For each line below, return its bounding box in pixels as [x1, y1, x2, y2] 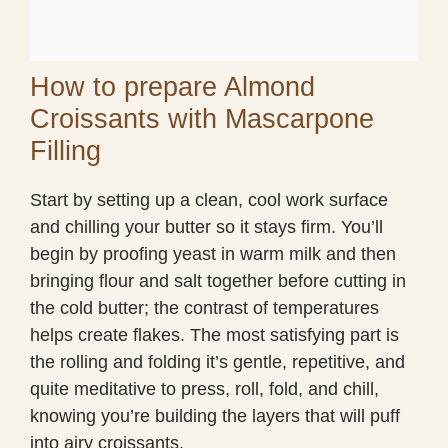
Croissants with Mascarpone [30, 103, 374, 134]
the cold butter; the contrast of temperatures [30, 297, 379, 318]
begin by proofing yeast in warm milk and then [30, 243, 396, 264]
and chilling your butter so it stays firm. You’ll [30, 216, 383, 237]
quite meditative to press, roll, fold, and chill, [30, 378, 379, 399]
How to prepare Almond [30, 71, 315, 102]
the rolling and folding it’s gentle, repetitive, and [30, 351, 405, 372]
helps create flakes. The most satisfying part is [30, 324, 399, 345]
